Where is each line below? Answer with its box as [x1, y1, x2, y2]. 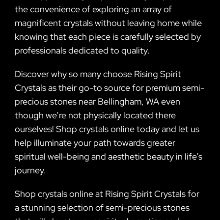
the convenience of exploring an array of [14, 3, 172, 15]
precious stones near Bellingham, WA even [14, 95, 180, 107]
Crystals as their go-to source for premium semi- [14, 82, 204, 93]
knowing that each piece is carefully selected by [14, 30, 201, 42]
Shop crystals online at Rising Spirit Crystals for [14, 188, 199, 199]
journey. [14, 164, 46, 176]
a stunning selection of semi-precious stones [14, 201, 190, 213]
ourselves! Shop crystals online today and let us [14, 123, 199, 135]
